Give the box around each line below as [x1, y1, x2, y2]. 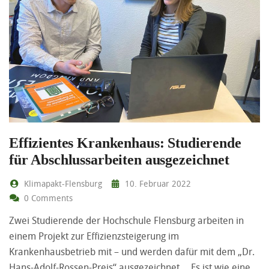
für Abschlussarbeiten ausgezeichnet [9, 151, 229, 168]
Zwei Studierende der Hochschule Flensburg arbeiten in [9, 213, 244, 227]
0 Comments [21, 192, 73, 204]
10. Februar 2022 [122, 177, 191, 189]
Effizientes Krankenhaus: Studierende [9, 134, 241, 151]
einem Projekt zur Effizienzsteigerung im [9, 229, 179, 243]
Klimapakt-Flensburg [21, 177, 102, 189]
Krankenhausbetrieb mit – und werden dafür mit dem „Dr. [9, 244, 255, 258]
